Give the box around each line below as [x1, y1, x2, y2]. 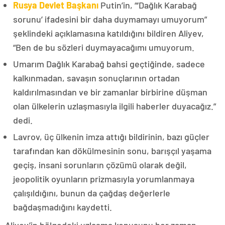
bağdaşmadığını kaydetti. [13, 201, 112, 212]
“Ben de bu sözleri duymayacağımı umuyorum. [13, 41, 194, 53]
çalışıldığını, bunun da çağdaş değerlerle [13, 187, 170, 198]
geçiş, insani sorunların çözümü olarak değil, [13, 159, 187, 170]
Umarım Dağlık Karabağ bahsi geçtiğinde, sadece [13, 58, 205, 69]
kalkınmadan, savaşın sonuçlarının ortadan [13, 72, 180, 83]
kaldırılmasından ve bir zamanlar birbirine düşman [13, 86, 207, 97]
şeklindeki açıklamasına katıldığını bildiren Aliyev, [13, 27, 204, 39]
